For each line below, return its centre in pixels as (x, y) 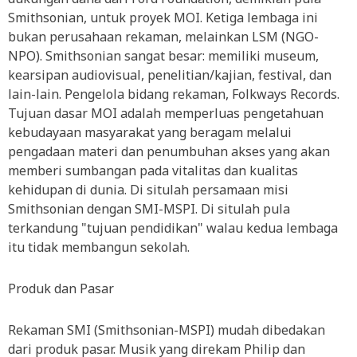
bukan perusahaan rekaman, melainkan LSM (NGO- (163, 37)
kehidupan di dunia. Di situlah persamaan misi (148, 190)
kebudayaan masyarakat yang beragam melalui (150, 132)
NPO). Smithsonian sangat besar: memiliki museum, (163, 56)
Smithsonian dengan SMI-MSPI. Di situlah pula (149, 209)
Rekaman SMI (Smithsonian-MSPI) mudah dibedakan (167, 330)
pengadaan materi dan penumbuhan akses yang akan (169, 151)
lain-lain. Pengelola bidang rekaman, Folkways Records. (175, 94)
